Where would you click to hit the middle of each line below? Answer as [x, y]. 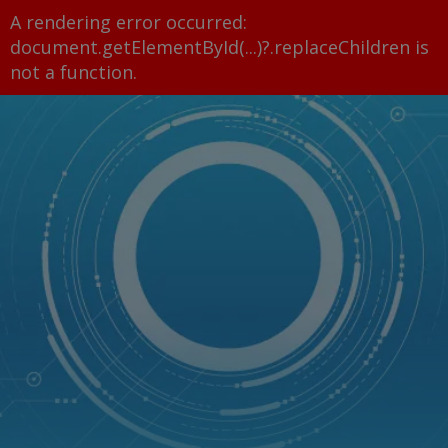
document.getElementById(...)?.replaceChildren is [219, 47]
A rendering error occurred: [128, 22]
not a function [71, 72]
